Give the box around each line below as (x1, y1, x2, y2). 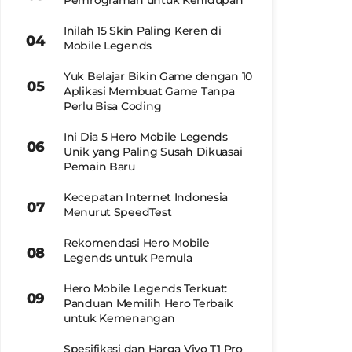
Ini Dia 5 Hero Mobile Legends (64, 130, 228, 144)
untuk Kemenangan (64, 311, 175, 325)
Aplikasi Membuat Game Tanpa (64, 84, 235, 98)
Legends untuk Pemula (64, 251, 192, 265)
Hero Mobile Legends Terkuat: (64, 281, 228, 295)
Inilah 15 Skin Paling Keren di (64, 24, 222, 38)
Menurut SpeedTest (64, 205, 172, 219)
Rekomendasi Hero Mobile (64, 236, 210, 250)
